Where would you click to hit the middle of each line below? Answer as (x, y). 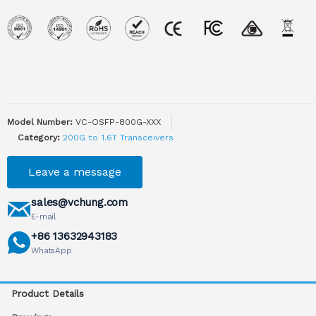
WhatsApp (51, 250)
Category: (39, 137)
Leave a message (75, 171)
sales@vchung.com (79, 202)
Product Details (48, 293)
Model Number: (40, 122)
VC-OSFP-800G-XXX (118, 122)
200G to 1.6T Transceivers (118, 137)
